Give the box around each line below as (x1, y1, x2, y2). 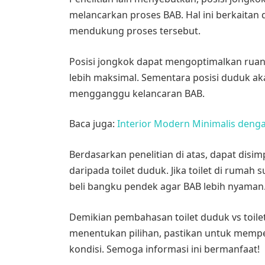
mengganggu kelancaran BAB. (69, 86, 205, 100)
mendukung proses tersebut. (69, 24, 201, 38)
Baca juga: (69, 117, 118, 131)
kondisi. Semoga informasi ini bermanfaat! (69, 242, 260, 256)
